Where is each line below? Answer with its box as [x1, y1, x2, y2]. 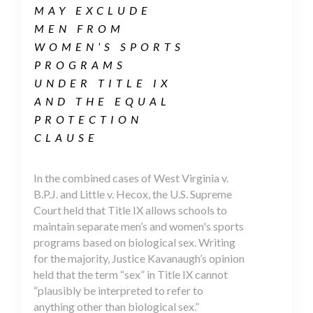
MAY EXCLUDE [34, 3, 152, 17]
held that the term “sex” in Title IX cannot [34, 267, 228, 281]
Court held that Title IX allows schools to [34, 203, 227, 217]
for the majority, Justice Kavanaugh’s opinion [34, 251, 245, 265]
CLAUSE [34, 130, 99, 144]
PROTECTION [34, 112, 143, 126]
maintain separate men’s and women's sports [34, 219, 244, 233]
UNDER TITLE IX [34, 75, 172, 89]
